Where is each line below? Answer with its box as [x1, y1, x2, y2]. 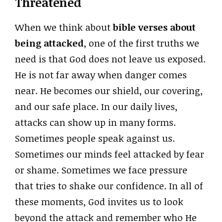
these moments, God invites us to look [15, 195, 183, 209]
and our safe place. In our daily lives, [15, 100, 177, 113]
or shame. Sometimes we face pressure [15, 164, 187, 177]
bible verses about [113, 21, 196, 34]
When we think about [15, 21, 113, 34]
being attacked [15, 37, 84, 50]
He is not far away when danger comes [15, 68, 187, 82]
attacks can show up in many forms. [15, 116, 176, 129]
